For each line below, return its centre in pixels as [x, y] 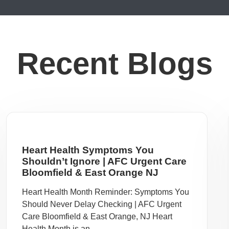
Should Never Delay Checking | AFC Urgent [102, 204]
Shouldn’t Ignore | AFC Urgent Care [105, 161]
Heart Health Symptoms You [88, 150]
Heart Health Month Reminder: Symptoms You [106, 192]
